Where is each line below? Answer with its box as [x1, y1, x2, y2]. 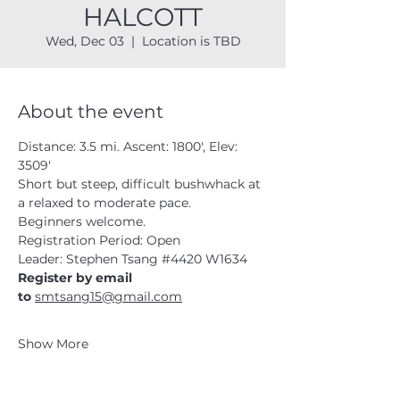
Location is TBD [141, 33, 241, 49]
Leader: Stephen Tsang [18, 251, 162, 267]
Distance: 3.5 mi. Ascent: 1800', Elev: [18, 138, 241, 154]
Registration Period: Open [18, 232, 180, 248]
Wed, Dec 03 [45, 33, 124, 49]
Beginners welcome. [18, 213, 149, 229]
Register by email [18, 270, 136, 286]
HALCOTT [83, 2, 203, 32]
